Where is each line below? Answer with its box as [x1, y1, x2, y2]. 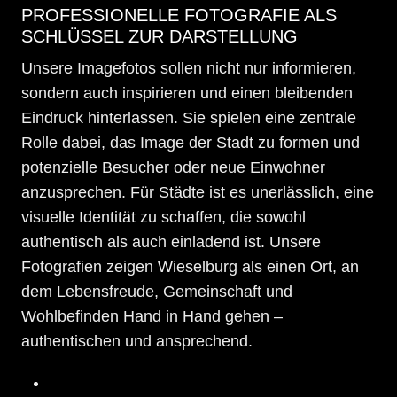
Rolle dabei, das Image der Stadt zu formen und [21, 133, 360, 152]
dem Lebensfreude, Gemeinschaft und [21, 282, 292, 300]
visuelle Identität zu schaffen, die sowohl [21, 207, 306, 226]
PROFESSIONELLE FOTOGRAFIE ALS [21, 4, 337, 25]
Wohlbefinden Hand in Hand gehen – [21, 307, 283, 325]
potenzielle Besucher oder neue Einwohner [21, 158, 325, 176]
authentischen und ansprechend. [21, 331, 253, 350]
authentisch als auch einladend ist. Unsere [21, 232, 321, 251]
